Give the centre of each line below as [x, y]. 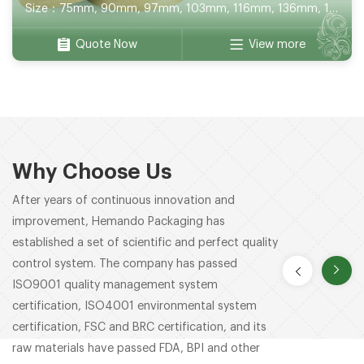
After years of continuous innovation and [123, 200]
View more [277, 44]
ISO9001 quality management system [115, 284]
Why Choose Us [92, 173]
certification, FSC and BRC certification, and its [139, 327]
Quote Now [106, 44]
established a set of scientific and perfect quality [145, 242]
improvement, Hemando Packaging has [119, 221]
